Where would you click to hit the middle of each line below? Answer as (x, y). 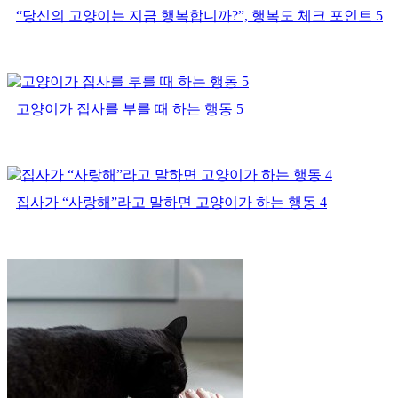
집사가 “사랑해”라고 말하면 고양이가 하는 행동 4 (171, 202)
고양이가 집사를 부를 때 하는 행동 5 (130, 108)
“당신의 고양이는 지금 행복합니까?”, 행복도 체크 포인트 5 (199, 15)
